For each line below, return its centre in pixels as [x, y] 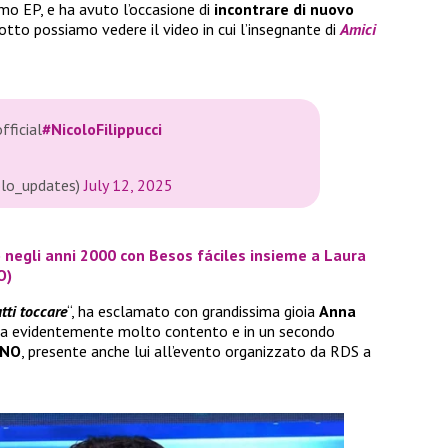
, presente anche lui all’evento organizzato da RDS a [196, 350]
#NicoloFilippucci [102, 129]
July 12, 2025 [128, 185]
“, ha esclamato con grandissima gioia [193, 310]
